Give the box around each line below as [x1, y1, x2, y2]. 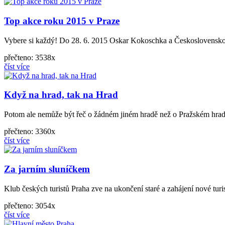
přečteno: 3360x [4, 127, 55, 136]
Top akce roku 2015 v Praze [4, 15, 120, 26]
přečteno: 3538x [4, 53, 55, 62]
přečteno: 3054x [4, 201, 55, 210]
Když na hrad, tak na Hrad [4, 89, 118, 100]
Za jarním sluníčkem [4, 163, 90, 174]
